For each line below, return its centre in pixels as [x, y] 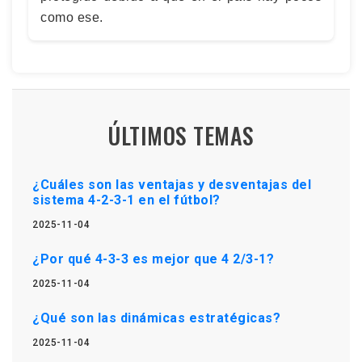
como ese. [72, 17]
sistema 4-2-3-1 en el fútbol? [126, 200]
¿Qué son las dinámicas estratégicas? [156, 318]
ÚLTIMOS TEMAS [181, 135]
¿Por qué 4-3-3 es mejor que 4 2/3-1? [153, 259]
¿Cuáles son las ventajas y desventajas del [172, 184]
